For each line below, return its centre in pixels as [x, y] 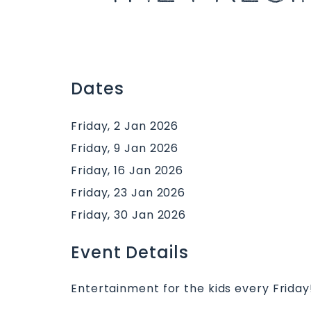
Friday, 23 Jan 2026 [128, 193]
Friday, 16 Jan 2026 [127, 170]
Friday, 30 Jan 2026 [129, 215]
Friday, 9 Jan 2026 [125, 148]
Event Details [130, 252]
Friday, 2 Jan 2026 [125, 126]
